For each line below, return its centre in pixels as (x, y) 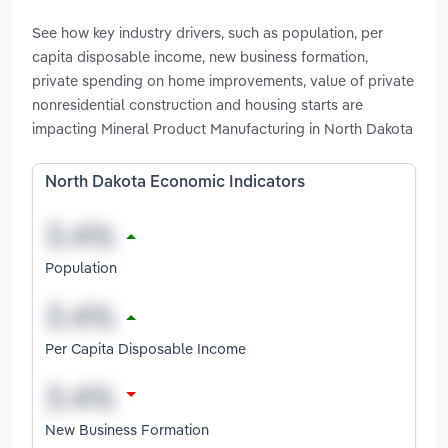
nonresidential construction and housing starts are (197, 105)
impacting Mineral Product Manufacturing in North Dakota (222, 129)
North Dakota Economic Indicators (175, 183)
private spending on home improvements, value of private (223, 81)
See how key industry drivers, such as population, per (207, 33)
